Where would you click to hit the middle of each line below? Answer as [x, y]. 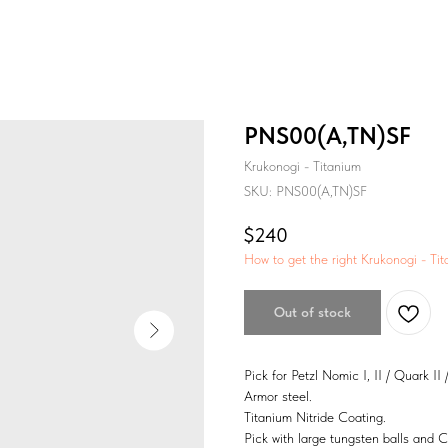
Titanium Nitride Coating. [315, 417]
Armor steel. [278, 396]
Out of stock [312, 312]
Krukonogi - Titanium [302, 166]
